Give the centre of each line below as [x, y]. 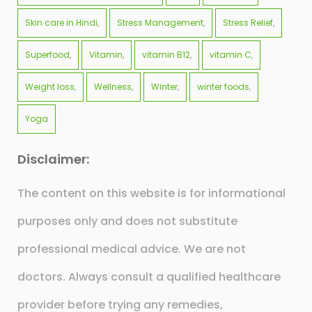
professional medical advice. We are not [132, 249]
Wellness [113, 87]
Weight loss [50, 87]
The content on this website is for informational [151, 194]
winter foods [223, 87]
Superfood [47, 55]
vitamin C [231, 55]
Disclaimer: [53, 159]
